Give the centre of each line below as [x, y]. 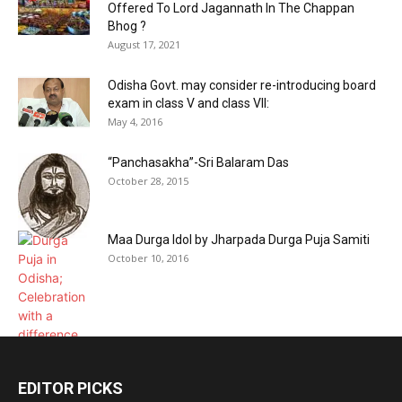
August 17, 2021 [144, 45]
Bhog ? [127, 26]
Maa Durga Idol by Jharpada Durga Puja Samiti [239, 240]
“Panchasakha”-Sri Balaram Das [198, 163]
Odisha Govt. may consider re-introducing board [242, 86]
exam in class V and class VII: [188, 104]
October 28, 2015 [148, 181]
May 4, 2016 [135, 122]
